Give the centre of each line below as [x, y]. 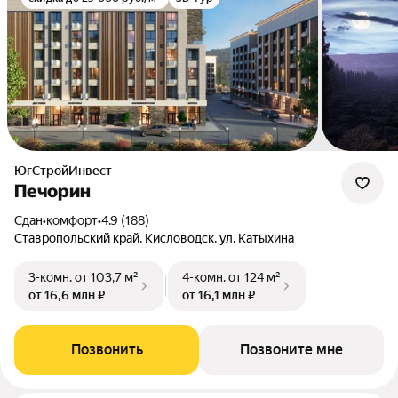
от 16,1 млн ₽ [219, 295]
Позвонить [107, 350]
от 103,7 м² [107, 277]
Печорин [52, 191]
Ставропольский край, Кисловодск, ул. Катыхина [154, 238]
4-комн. [204, 277]
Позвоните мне [291, 350]
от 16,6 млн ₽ [67, 295]
